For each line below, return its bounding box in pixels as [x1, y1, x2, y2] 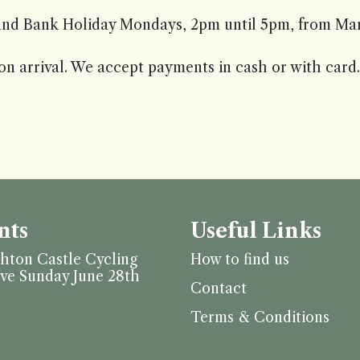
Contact [190, 280, 247, 297]
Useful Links [190, 219, 321, 243]
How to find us [190, 251, 289, 268]
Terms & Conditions [190, 309, 329, 326]
